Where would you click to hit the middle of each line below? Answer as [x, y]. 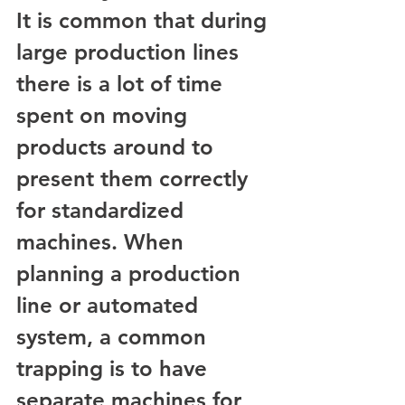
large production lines [131, 52]
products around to [118, 147]
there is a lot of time [122, 84]
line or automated [110, 305]
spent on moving [105, 115]
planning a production [132, 273]
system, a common [114, 337]
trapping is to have [115, 368]
